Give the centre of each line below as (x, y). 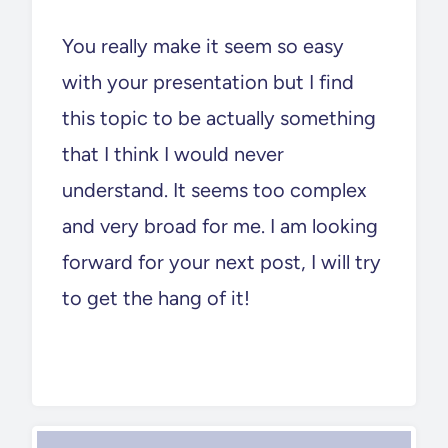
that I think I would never (173, 153)
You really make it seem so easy (203, 45)
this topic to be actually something (219, 117)
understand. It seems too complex (214, 189)
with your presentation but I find (208, 81)
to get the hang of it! (156, 297)
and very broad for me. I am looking (220, 225)
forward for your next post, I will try (221, 261)
